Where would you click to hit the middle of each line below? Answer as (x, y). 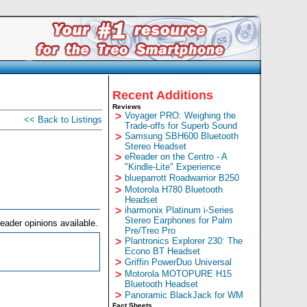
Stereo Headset (155, 146)
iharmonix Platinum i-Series (179, 210)
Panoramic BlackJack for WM (184, 295)
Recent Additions (162, 95)
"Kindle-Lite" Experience (172, 167)
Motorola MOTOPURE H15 (178, 274)
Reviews (126, 107)
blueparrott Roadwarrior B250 (182, 178)
